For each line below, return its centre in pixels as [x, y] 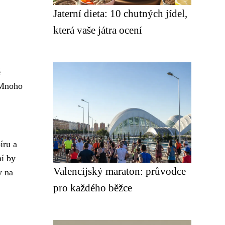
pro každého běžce [93, 188]
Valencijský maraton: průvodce [120, 171]
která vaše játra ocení [98, 30]
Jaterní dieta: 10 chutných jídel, [120, 13]
